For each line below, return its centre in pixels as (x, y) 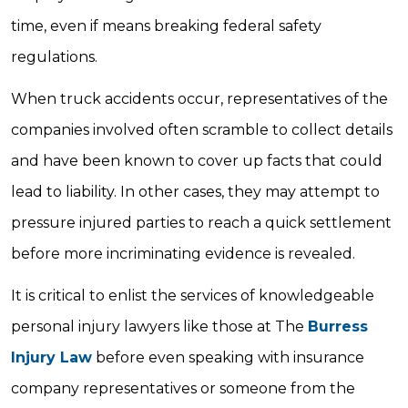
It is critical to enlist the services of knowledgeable (193, 296)
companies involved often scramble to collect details (202, 130)
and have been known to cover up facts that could (197, 161)
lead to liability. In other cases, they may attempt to (195, 192)
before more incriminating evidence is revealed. (183, 254)
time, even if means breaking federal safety (166, 26)
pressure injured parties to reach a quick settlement (201, 223)
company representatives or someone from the (183, 388)
